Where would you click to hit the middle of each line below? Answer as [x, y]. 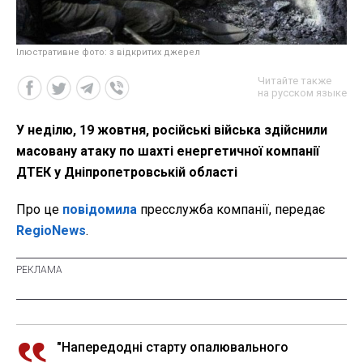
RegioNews [51, 231]
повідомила [101, 210]
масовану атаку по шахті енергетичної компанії [168, 152]
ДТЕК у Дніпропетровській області [127, 173]
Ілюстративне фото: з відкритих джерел [108, 53]
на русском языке [302, 93]
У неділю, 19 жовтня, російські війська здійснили [172, 130]
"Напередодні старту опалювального [173, 348]
